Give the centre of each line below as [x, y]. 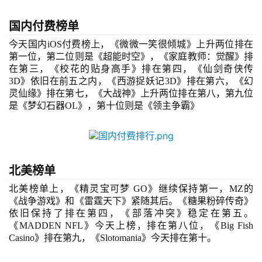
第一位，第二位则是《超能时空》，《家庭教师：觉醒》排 [131, 57]
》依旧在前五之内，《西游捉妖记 [93, 81]
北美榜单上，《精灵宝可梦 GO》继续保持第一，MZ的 [131, 189]
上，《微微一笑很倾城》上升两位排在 [172, 44]
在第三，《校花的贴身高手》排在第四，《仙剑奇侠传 [131, 69]
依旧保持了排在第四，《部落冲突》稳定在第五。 [131, 213]
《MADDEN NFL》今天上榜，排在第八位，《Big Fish [131, 226]
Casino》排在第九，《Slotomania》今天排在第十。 [113, 238]
